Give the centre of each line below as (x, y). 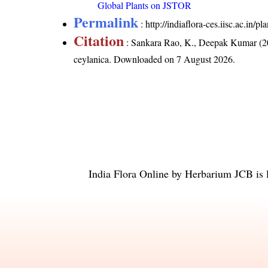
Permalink (106, 22)
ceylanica (92, 59)
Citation (99, 40)
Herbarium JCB (219, 173)
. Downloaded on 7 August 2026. (172, 59)
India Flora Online (129, 173)
